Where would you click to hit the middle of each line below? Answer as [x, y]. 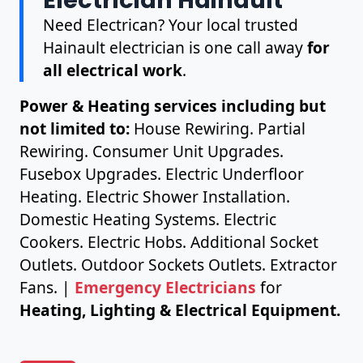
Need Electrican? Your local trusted [171, 24]
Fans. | [47, 287]
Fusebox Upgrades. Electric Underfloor [162, 173]
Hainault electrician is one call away [175, 47]
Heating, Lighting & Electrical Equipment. [180, 310]
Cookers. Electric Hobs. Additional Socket [169, 241]
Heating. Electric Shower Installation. [155, 196]
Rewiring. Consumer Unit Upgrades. [152, 151]
